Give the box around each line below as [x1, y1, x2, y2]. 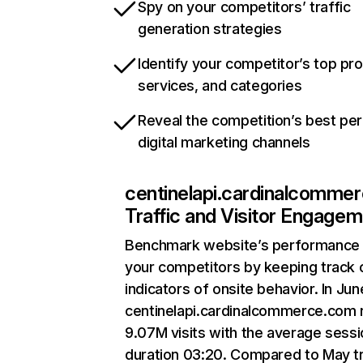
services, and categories [138, 77, 302, 94]
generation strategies [138, 20, 282, 37]
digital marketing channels [138, 134, 310, 151]
